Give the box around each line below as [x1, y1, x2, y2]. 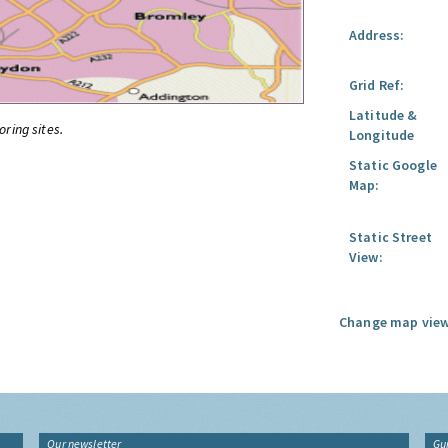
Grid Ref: [349, 76, 405, 94]
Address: [349, 26, 405, 44]
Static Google [349, 156, 437, 174]
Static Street [349, 228, 432, 246]
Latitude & [349, 106, 418, 124]
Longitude [349, 126, 415, 144]
